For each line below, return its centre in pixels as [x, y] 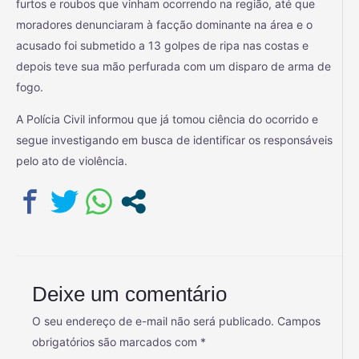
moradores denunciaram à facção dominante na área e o [164, 25]
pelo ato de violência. [72, 161]
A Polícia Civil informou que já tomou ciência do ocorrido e [167, 119]
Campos [299, 321]
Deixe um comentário [129, 294]
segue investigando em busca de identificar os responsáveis [174, 140]
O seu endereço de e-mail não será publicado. [153, 321]
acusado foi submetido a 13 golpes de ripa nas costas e [162, 46]
